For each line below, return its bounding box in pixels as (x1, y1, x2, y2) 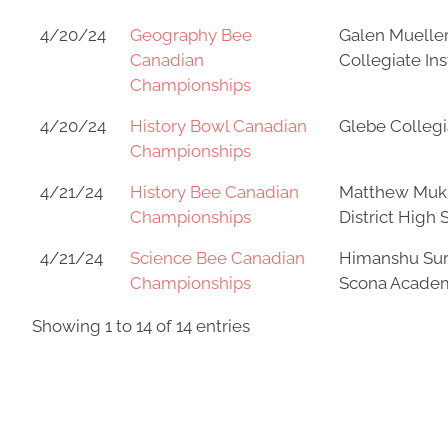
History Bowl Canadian (130, 116, 307, 136)
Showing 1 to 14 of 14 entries (32, 316, 250, 336)
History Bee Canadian (130, 182, 299, 202)
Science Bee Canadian (130, 248, 305, 268)
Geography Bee (130, 25, 252, 45)
